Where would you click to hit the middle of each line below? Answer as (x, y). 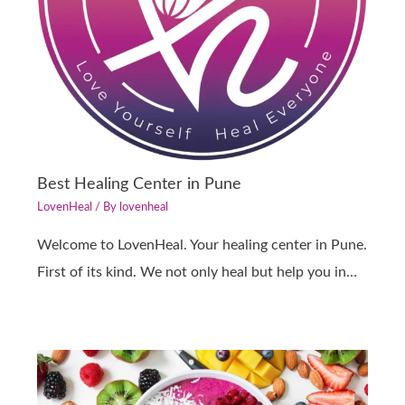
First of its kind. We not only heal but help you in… (198, 272)
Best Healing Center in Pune (140, 184)
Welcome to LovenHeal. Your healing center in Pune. (202, 245)
